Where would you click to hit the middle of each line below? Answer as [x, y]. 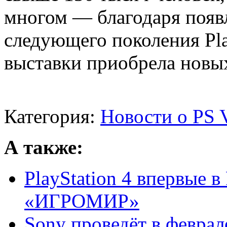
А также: [44, 147]
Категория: [52, 117]
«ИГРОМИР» [82, 201]
